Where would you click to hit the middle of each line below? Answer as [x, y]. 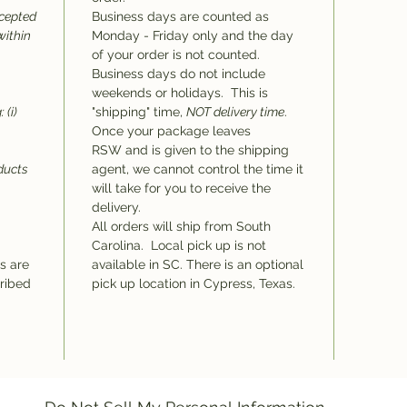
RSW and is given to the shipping [190, 150]
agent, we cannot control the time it [198, 169]
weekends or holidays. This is [180, 93]
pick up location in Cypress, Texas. [195, 283]
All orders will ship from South [181, 226]
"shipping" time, [139, 112]
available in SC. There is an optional [198, 264]
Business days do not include [179, 74]
